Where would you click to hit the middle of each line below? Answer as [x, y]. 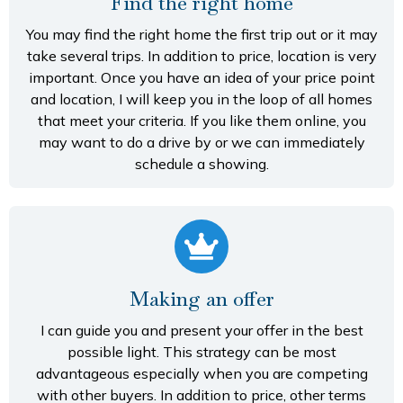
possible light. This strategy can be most [201, 352]
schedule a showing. [201, 164]
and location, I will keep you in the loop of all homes [201, 99]
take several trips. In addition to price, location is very [201, 56]
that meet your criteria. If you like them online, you [201, 121]
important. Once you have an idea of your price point [201, 78]
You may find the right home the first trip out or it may [201, 35]
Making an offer [201, 299]
